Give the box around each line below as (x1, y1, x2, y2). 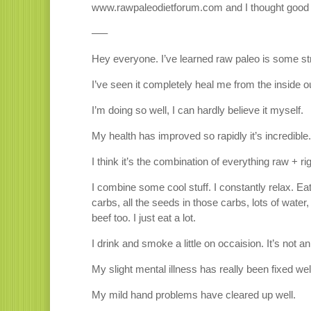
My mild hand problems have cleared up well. (92, 289, 296, 301)
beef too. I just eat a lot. (92, 212, 196, 224)
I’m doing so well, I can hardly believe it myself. (92, 104, 303, 117)
